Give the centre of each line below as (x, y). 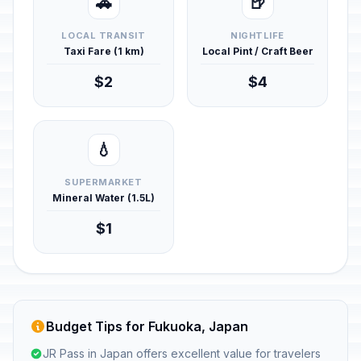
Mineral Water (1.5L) (104, 198)
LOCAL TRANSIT (104, 35)
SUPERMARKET (104, 182)
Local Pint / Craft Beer (257, 51)
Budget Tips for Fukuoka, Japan (147, 326)
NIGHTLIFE (257, 35)
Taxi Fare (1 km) (104, 51)
